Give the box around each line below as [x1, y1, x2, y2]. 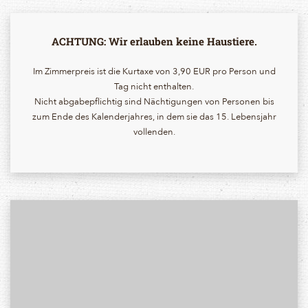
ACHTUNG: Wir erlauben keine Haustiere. [51, 34, 257, 48]
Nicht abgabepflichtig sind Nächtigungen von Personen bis [34, 93, 274, 108]
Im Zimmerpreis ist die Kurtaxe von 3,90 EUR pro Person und [32, 63, 276, 78]
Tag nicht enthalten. [114, 78, 194, 93]
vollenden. [133, 124, 175, 138]
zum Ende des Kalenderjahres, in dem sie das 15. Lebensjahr [32, 109, 276, 123]
